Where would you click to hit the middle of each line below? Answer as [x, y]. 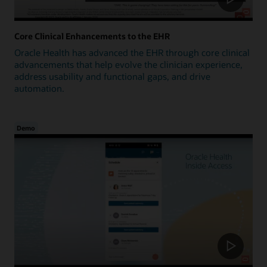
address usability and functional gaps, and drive [112, 76]
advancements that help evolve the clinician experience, [128, 64]
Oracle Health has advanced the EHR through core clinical [132, 52]
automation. [39, 88]
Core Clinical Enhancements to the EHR [92, 36]
